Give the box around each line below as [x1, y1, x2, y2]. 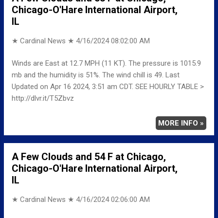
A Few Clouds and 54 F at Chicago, [12, 151, 166, 163]
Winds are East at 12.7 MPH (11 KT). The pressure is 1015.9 [12, 59, 201, 68]
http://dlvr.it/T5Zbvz [12, 94, 74, 103]
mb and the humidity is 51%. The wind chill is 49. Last [12, 71, 180, 80]
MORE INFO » [158, 119, 204, 128]
